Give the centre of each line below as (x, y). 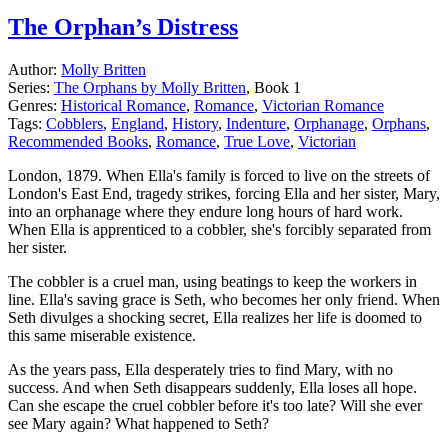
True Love (257, 142)
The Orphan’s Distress (123, 27)
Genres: (32, 106)
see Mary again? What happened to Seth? (138, 424)
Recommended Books (78, 142)
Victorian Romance (323, 106)
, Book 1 (273, 88)
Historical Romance (123, 106)
